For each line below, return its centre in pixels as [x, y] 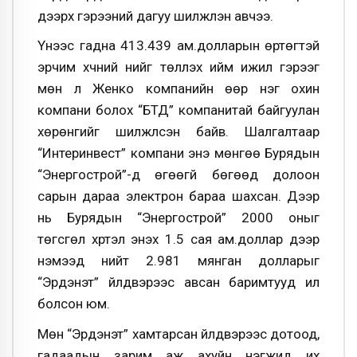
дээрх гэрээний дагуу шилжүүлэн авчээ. [155, 16]
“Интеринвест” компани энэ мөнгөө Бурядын [178, 153]
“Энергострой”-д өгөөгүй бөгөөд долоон [178, 175]
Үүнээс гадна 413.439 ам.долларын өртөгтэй [178, 46]
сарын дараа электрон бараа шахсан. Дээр [178, 196]
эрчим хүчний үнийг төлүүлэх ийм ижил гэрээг [178, 67]
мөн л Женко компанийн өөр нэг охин [178, 89]
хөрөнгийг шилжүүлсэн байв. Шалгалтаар [178, 132]
